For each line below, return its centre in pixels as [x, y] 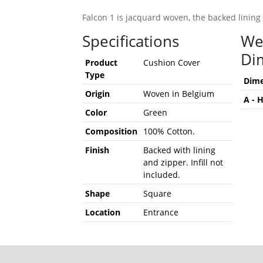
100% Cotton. [169, 131]
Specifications [130, 41]
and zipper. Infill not [183, 162]
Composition [111, 131]
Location [102, 212]
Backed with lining [179, 150]
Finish [97, 150]
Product [101, 62]
